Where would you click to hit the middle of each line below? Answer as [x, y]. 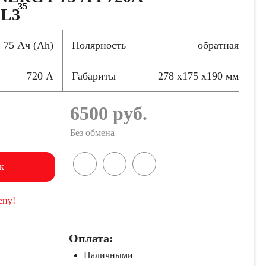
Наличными [108, 255]
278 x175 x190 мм [198, 76]
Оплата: [91, 238]
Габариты [94, 76]
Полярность [99, 45]
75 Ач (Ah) [28, 45]
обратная [218, 45]
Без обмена [93, 133]
